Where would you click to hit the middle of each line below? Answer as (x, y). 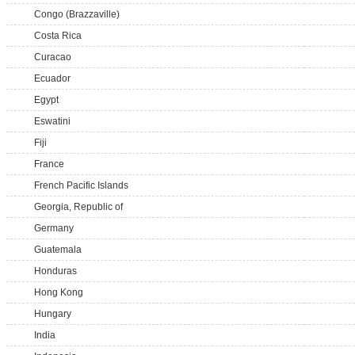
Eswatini (52, 121)
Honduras (55, 271)
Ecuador (52, 78)
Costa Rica (58, 36)
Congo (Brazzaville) (77, 14)
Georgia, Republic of (78, 207)
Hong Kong (59, 292)
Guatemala (58, 250)
